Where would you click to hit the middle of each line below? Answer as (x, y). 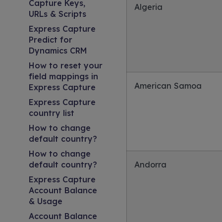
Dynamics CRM (58, 51)
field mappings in (63, 76)
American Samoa (168, 86)
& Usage (46, 201)
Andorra (150, 165)
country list (52, 113)
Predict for (51, 40)
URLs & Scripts (57, 14)
